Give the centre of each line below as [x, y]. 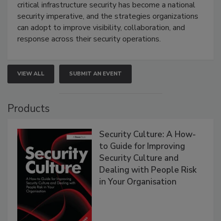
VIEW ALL [31, 74]
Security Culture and [139, 158]
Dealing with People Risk [148, 170]
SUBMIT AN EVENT [95, 74]
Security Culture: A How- [148, 134]
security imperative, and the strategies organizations [108, 16]
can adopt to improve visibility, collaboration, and [101, 27]
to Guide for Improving [142, 146]
